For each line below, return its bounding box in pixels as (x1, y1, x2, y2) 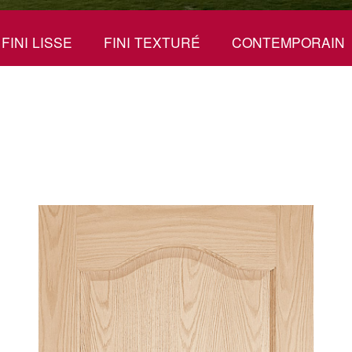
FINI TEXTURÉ (104, 32, 200, 52)
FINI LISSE (2, 32, 72, 52)
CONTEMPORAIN (232, 32, 345, 52)
